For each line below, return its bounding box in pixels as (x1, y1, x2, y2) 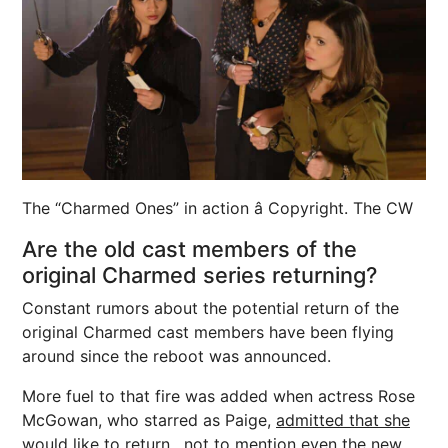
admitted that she (276, 409, 410, 430)
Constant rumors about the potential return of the (22, 297, 399, 318)
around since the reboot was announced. (22, 345, 331, 366)
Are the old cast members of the (22, 235, 357, 262)
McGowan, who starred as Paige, (22, 409, 276, 430)
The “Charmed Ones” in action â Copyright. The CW (22, 197, 413, 218)
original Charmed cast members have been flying (22, 321, 394, 342)
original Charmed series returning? (22, 261, 377, 288)
